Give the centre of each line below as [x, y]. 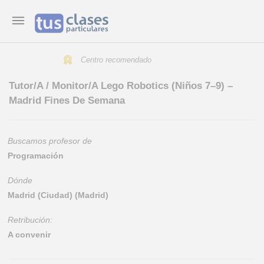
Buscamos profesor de [50, 141]
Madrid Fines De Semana [67, 100]
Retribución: [30, 220]
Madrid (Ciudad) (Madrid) [58, 195]
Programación [36, 156]
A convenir [29, 235]
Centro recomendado [115, 60]
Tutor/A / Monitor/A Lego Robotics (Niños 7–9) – [121, 86]
